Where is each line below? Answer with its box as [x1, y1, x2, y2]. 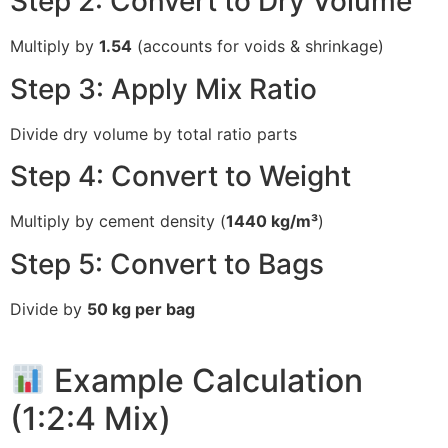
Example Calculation [46, 360, 364, 400]
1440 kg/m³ [226, 211, 318, 232]
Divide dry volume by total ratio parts [10, 123, 297, 144]
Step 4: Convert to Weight [10, 159, 351, 194]
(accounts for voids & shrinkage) [132, 36, 384, 57]
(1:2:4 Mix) [10, 398, 171, 438]
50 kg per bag [87, 298, 195, 319]
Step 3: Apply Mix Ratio [10, 71, 317, 106]
